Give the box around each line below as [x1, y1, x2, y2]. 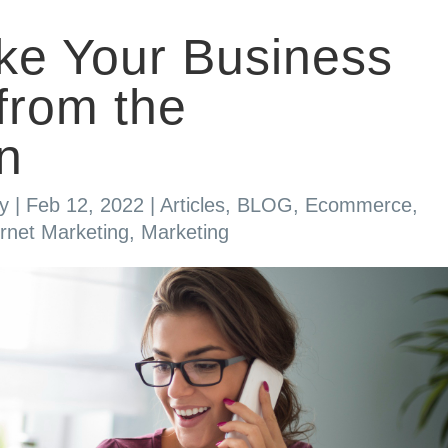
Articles [159, 194, 225, 217]
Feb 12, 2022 [25, 194, 144, 217]
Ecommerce [304, 194, 412, 217]
